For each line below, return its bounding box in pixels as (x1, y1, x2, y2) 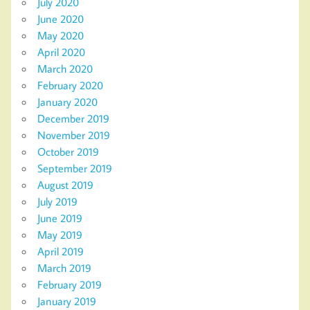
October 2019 (37, 145, 99, 159)
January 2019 (37, 294, 96, 309)
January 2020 (37, 95, 98, 109)
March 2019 (37, 261, 91, 275)
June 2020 (37, 12, 84, 26)
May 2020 (37, 28, 84, 43)
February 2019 (37, 277, 102, 292)
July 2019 (37, 194, 77, 209)
